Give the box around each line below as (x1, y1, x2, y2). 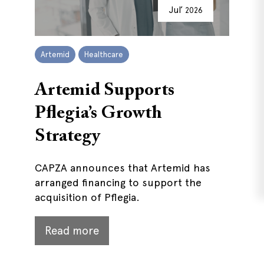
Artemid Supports (35, 82, 174, 100)
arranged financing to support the (35, 176, 202, 189)
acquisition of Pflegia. (35, 191, 140, 203)
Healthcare (84, 50, 123, 59)
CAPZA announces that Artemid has (35, 161, 210, 174)
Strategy (35, 128, 100, 146)
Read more (45, 224, 99, 237)
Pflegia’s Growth (35, 105, 162, 123)
